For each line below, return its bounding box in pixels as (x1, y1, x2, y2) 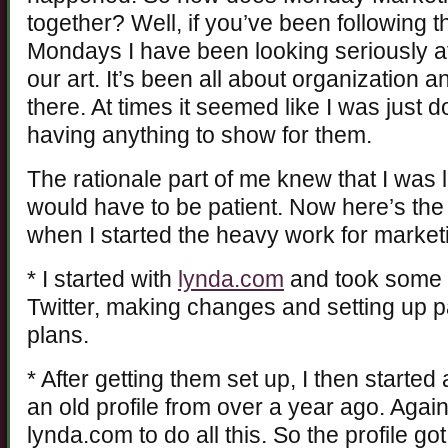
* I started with (27, 267, 178, 293)
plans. (27, 323, 89, 349)
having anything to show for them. (27, 123, 372, 149)
